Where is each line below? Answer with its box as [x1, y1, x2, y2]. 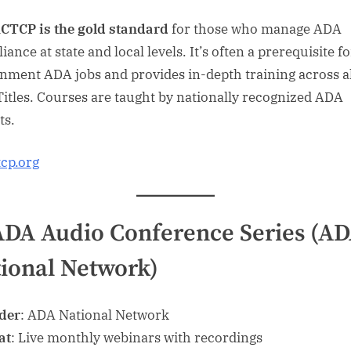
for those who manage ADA [168, 20, 342, 38]
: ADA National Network [20, 306, 169, 324]
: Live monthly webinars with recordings [11, 329, 262, 347]
